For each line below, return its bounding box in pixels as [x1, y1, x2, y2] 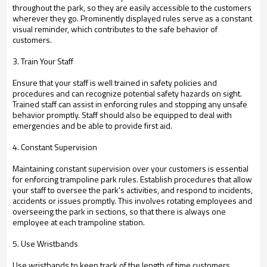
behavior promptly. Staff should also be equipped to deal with [13, 108, 232, 121]
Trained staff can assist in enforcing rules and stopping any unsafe [13, 98, 247, 110]
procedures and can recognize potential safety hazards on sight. [13, 87, 242, 100]
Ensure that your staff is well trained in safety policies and [13, 76, 217, 89]
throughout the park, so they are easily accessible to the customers [13, 1, 252, 14]
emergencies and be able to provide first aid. [13, 119, 172, 132]
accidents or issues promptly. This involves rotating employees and [13, 194, 252, 207]
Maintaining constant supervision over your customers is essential [13, 162, 249, 175]
